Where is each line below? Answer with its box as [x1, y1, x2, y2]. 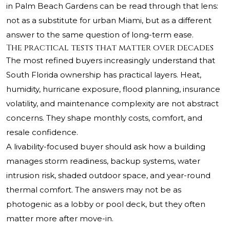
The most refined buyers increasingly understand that [6, 55, 215, 66]
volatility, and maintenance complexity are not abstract [6, 99, 219, 109]
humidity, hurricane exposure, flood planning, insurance [6, 84, 220, 94]
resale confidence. [6, 127, 78, 138]
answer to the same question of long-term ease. [6, 30, 194, 40]
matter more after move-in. [6, 214, 113, 224]
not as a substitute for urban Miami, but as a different [6, 15, 212, 26]
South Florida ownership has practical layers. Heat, [6, 70, 201, 80]
